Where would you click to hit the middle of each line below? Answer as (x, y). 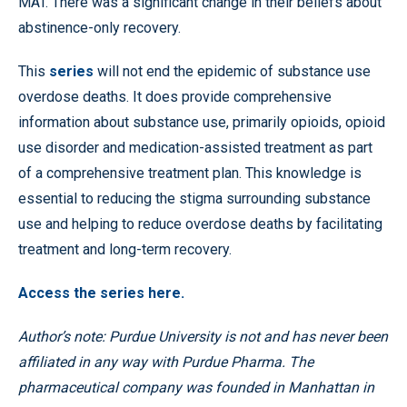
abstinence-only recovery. (99, 27)
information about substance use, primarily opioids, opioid (202, 122)
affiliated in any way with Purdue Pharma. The (166, 362)
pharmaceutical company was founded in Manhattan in (196, 387)
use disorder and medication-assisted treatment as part (195, 147)
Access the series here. (101, 293)
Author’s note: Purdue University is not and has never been (203, 336)
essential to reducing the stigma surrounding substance (194, 198)
